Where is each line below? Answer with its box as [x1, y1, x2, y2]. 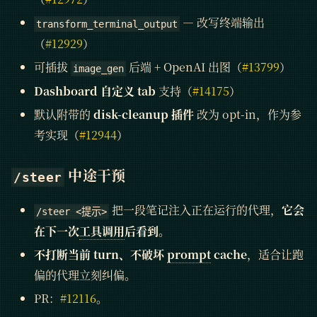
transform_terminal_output [36, 18, 178, 30]
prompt [167, 246, 211, 263]
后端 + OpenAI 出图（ [126, 59, 243, 76]
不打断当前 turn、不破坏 [34, 246, 167, 263]
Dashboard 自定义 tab [34, 83, 156, 100]
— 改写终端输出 [180, 14, 265, 31]
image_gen [73, 63, 125, 75]
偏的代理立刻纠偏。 [34, 266, 136, 283]
